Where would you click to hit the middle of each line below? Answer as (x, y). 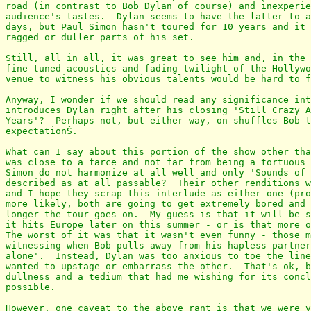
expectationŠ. (42, 131)
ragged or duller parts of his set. (100, 37)
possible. (31, 287)
